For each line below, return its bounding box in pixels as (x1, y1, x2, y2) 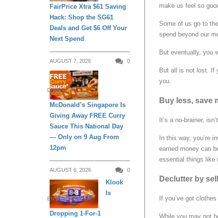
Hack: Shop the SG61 (50, 14, 113, 21)
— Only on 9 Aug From (50, 133, 119, 141)
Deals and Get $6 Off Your (50, 24, 127, 32)
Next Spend (50, 35, 84, 43)
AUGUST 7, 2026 (50, 58, 91, 64)
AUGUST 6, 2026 (50, 166, 91, 173)
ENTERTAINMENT (47, 196, 92, 202)
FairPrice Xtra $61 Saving (50, 3, 126, 11)
